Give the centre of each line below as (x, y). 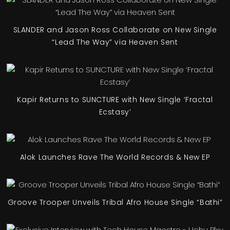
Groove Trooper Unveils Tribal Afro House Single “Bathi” (115, 202)
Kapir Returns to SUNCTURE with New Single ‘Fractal (115, 99)
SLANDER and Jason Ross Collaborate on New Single (115, 30)
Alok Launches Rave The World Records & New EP (115, 157)
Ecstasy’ (115, 112)
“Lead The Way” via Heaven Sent (115, 42)
